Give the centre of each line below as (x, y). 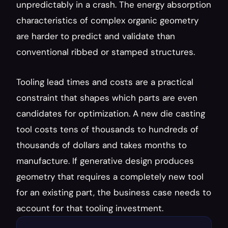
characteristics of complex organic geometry (107, 20)
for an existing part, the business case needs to (114, 192)
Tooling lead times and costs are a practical (105, 82)
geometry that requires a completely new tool (110, 177)
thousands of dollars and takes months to (102, 145)
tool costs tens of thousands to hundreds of (107, 129)
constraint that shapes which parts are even (107, 98)
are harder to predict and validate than (96, 36)
